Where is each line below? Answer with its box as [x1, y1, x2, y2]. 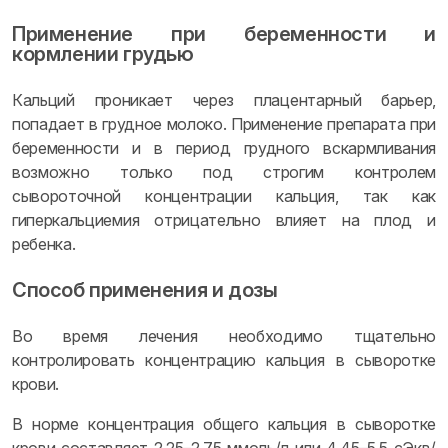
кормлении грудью [12, 42, 194, 66]
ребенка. [12, 234, 76, 254]
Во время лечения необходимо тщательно [12, 326, 436, 346]
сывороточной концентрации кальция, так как [12, 186, 436, 206]
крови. [12, 374, 60, 394]
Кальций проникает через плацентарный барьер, [12, 90, 436, 110]
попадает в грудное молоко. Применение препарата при [12, 114, 436, 134]
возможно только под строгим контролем [12, 162, 436, 182]
